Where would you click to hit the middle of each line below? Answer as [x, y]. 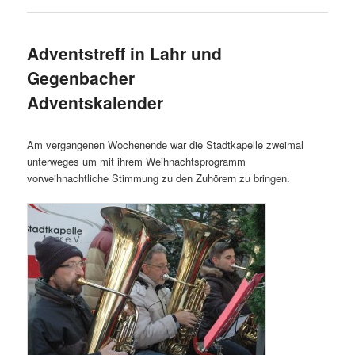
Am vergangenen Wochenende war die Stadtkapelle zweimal [166, 145]
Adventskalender [95, 102]
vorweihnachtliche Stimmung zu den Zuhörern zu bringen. [159, 178]
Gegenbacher [81, 77]
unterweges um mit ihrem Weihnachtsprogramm [137, 162]
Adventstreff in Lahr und [125, 53]
